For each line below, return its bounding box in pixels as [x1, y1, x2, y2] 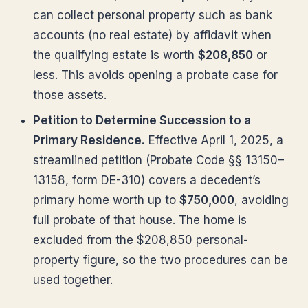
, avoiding [234, 193, 289, 207]
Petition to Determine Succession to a [33, 113, 251, 127]
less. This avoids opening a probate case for [33, 68, 278, 82]
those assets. [33, 88, 107, 102]
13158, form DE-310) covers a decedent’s [33, 173, 261, 187]
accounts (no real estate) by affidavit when [33, 28, 272, 42]
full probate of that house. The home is [33, 213, 247, 227]
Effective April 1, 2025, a [145, 133, 283, 147]
